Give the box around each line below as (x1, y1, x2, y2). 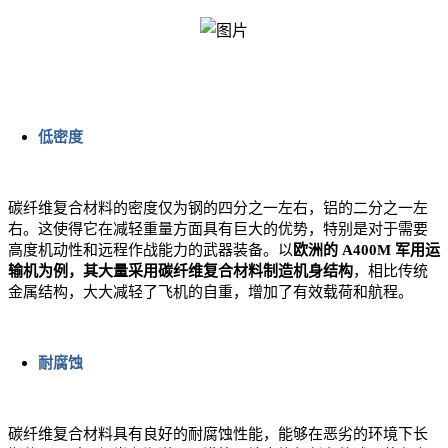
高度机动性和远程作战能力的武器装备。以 (8, 242, 293, 259)
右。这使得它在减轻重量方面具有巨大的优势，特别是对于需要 (8, 221, 428, 238)
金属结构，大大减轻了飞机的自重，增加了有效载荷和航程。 (8, 284, 413, 301)
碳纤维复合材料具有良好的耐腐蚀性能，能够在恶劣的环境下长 (8, 426, 428, 443)
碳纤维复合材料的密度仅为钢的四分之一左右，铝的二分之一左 (8, 200, 428, 217)
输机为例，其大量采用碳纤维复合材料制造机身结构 (8, 263, 353, 280)
